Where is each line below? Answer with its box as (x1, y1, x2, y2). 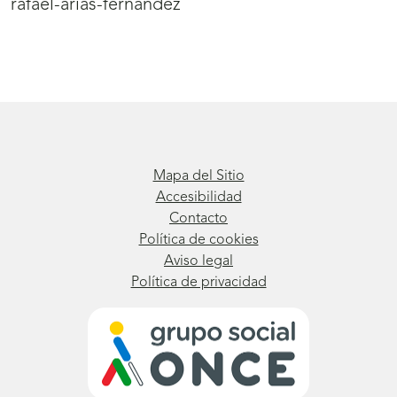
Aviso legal (164, 254, 233, 269)
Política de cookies (138, 233, 259, 248)
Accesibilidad (155, 191, 242, 206)
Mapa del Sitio (152, 169, 245, 184)
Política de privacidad (130, 276, 267, 291)
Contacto (169, 212, 228, 227)
